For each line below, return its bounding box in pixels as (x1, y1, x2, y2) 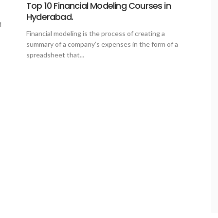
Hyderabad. (26, 11, 73, 23)
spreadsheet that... (26, 51, 84, 59)
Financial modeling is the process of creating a (26, 29, 165, 38)
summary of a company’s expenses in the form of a (26, 40, 178, 49)
